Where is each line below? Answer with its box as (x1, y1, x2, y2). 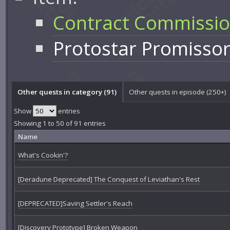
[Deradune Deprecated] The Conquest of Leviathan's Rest (17, 175, 200, 184)
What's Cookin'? (17, 150, 68, 160)
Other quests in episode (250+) (129, 87, 227, 97)
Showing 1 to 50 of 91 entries (14, 119, 106, 128)
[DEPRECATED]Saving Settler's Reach (17, 199, 132, 208)
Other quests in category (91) (17, 87, 117, 97)
